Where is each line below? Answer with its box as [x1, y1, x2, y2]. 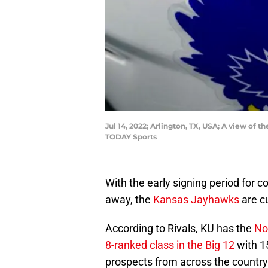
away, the [105, 193, 153, 206]
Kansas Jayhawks [153, 193, 239, 206]
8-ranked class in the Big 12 [105, 239, 234, 252]
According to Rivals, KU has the [105, 222, 254, 235]
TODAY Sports [105, 132, 157, 142]
